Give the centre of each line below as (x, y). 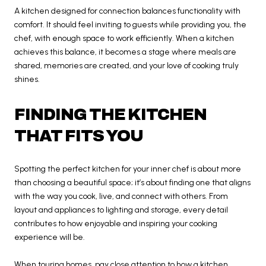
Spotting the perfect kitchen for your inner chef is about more (128, 169)
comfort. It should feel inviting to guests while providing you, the (130, 24)
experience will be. (50, 237)
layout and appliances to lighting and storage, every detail (121, 210)
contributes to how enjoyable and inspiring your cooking (116, 224)
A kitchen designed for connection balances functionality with (127, 11)
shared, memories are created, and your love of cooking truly (126, 65)
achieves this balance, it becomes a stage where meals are (125, 52)
